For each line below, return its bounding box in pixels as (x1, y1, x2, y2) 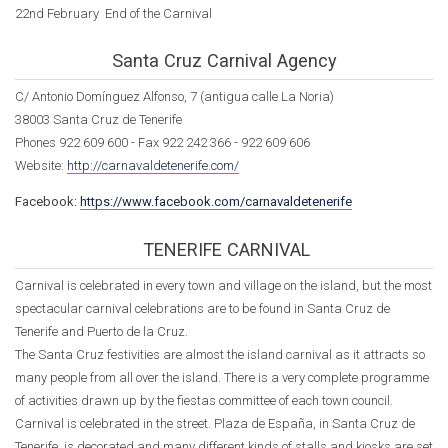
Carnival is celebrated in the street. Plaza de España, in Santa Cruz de (15, 415, 415, 431)
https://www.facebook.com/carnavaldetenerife (80, 194, 352, 210)
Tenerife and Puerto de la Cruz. (15, 323, 188, 339)
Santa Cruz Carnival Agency (111, 50, 337, 72)
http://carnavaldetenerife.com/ (67, 158, 239, 174)
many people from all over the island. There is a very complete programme (15, 369, 429, 385)
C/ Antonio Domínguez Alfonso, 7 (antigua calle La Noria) (15, 89, 334, 105)
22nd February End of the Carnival (15, 6, 212, 22)
